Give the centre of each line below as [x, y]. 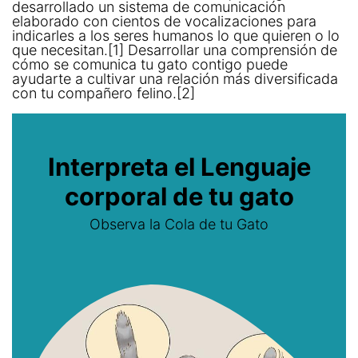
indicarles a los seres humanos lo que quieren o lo [176, 35]
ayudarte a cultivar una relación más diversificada [175, 78]
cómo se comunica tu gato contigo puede [150, 64]
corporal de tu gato [179, 196]
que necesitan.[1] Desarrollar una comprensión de [175, 50]
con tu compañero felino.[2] [103, 93]
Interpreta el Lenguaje [179, 166]
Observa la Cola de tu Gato [179, 224]
